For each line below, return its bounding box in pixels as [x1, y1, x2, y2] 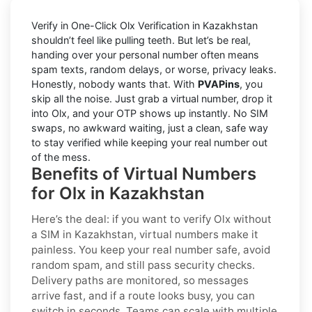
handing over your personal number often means [31, 48, 259, 61]
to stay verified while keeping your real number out [31, 136, 267, 148]
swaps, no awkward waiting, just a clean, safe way [31, 121, 268, 134]
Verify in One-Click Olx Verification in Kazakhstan [31, 19, 258, 31]
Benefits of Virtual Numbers [31, 163, 256, 184]
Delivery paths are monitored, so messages [31, 273, 249, 287]
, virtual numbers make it [134, 227, 258, 241]
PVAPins [198, 77, 240, 90]
